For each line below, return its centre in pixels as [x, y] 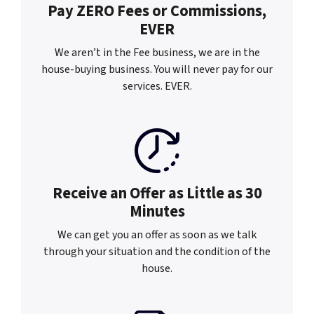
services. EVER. [157, 86]
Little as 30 [224, 193]
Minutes [157, 211]
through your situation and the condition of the [157, 251]
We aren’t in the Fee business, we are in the [157, 52]
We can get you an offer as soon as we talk [157, 234]
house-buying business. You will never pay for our [157, 69]
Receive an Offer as [119, 193]
